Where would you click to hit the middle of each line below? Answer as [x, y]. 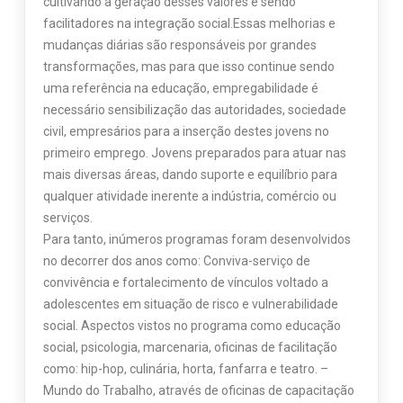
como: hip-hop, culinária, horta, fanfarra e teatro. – [185, 369]
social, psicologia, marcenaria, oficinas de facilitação [190, 348]
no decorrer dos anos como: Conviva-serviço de [176, 261]
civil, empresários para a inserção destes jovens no [186, 132]
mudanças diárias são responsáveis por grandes [179, 45]
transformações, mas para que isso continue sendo [188, 67]
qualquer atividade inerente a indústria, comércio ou [189, 197]
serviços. [67, 218]
